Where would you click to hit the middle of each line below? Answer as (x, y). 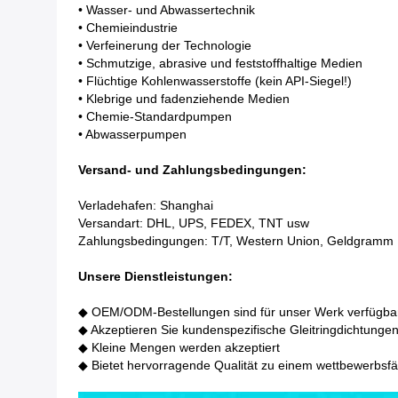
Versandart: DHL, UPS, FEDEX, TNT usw (194, 223)
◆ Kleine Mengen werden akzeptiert (179, 347)
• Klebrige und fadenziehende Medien (184, 99)
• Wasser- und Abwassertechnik (167, 10)
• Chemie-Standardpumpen (155, 116)
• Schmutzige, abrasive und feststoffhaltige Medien (220, 63)
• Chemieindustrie (128, 28)
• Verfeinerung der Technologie (165, 45)
